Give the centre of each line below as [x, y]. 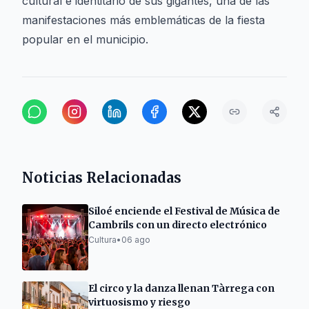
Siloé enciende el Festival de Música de [184, 211]
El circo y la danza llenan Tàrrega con [181, 288]
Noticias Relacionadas [102, 178]
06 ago [136, 240]
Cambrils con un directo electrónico [178, 225]
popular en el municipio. [85, 39]
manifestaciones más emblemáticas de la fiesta [143, 20]
